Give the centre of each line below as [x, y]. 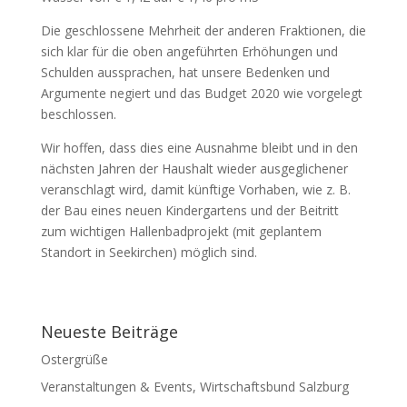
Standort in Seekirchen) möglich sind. [149, 252]
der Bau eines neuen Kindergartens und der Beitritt [189, 210]
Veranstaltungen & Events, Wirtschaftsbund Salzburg [194, 386]
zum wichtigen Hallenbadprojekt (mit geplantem [181, 231]
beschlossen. [78, 114]
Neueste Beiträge [109, 331]
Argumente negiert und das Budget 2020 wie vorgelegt [201, 93]
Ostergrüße [74, 359]
